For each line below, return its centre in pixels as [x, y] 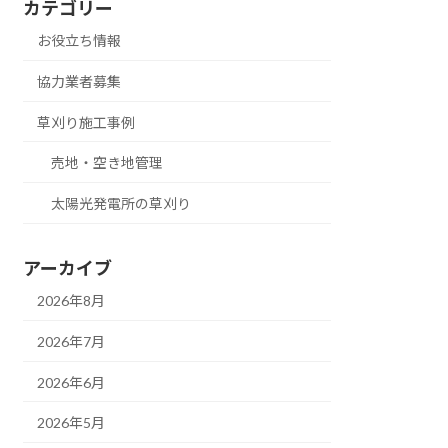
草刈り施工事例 [86, 122]
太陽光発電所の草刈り [121, 203]
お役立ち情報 [79, 41]
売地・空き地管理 [107, 163]
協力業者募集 [79, 81]
